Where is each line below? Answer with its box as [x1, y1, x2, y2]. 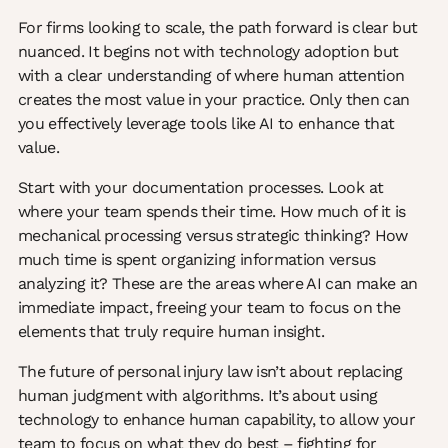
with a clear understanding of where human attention [18, 66, 405, 86]
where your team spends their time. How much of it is [18, 202, 406, 222]
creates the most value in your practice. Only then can [18, 90, 410, 110]
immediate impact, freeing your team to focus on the [18, 298, 401, 318]
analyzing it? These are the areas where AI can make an [18, 274, 418, 294]
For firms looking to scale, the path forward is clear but [18, 18, 418, 38]
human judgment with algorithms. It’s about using [18, 386, 378, 406]
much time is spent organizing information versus [18, 250, 376, 270]
